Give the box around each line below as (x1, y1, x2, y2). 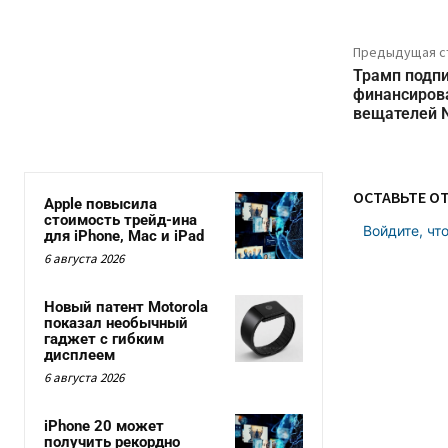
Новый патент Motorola (44, 298, 208, 317)
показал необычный (44, 314, 188, 333)
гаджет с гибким (44, 330, 164, 349)
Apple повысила (44, 195, 157, 214)
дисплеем (44, 346, 115, 365)
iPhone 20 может (44, 417, 164, 436)
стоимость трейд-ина (44, 211, 197, 230)
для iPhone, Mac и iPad (44, 227, 204, 246)
